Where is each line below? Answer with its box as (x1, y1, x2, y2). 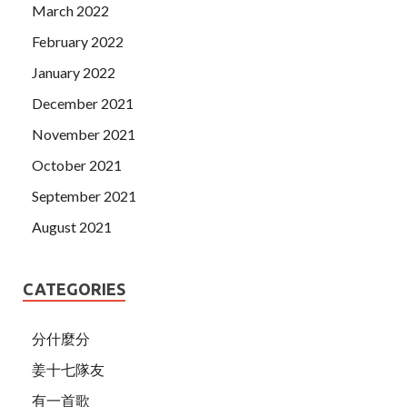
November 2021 (32, 124, 135, 143)
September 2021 (32, 186, 136, 204)
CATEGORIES (23, 279, 125, 298)
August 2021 (32, 217, 112, 235)
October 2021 (32, 155, 122, 174)
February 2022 (32, 32, 124, 50)
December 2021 (32, 94, 134, 112)
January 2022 (32, 63, 115, 81)
